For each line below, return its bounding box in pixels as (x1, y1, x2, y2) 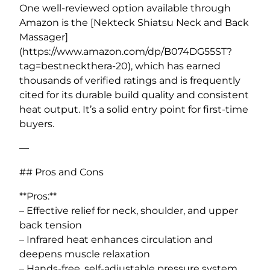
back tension (19, 219, 82, 231)
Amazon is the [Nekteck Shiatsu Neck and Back (19, 16, 249, 28)
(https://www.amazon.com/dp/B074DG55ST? (19, 45, 232, 57)
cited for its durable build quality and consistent (19, 89, 249, 101)
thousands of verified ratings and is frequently (19, 74, 240, 86)
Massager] (19, 31, 68, 43)
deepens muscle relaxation (19, 248, 150, 260)
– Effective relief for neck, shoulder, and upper (19, 204, 238, 216)
